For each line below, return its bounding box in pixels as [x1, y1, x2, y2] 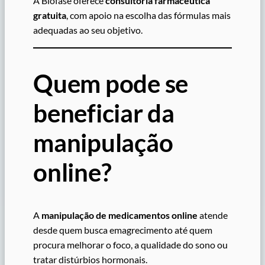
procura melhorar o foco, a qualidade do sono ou [33, 239, 228, 251]
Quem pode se [33, 69, 189, 99]
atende [198, 209, 228, 221]
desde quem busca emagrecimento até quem [33, 224, 212, 236]
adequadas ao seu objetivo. [33, 24, 143, 36]
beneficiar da [33, 98, 174, 128]
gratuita [33, 9, 66, 21]
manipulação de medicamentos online [41, 209, 198, 221]
